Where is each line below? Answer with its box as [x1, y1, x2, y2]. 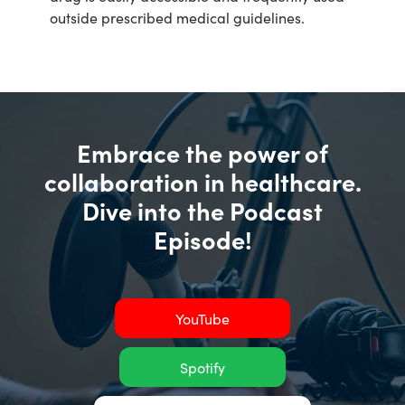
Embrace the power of [77, 135, 328, 170]
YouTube [175, 308, 230, 329]
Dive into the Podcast [82, 193, 323, 228]
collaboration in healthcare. [43, 164, 362, 199]
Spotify [180, 357, 225, 378]
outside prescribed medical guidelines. [50, 6, 305, 27]
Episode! [153, 221, 252, 257]
